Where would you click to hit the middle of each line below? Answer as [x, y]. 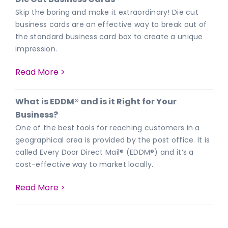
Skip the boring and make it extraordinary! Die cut [107, 12]
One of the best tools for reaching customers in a [108, 127]
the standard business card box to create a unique [109, 37]
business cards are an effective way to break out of [111, 25]
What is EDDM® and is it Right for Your [96, 101]
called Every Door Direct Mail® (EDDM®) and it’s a [105, 152]
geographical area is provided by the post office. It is [113, 140]
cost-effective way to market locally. [84, 164]
